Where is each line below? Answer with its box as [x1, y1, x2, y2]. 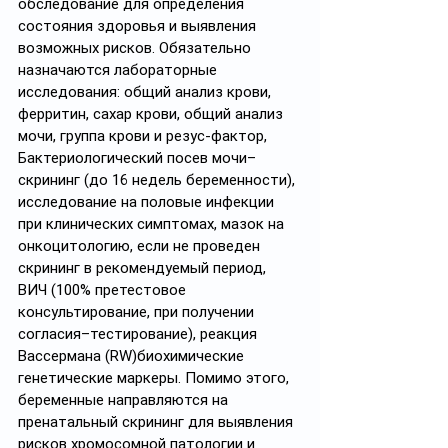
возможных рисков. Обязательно [18, 39, 255, 57]
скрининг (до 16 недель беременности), [18, 171, 299, 189]
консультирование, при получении [18, 303, 258, 321]
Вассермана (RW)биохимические [18, 347, 248, 365]
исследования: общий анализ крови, [18, 83, 275, 101]
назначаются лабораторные [18, 61, 221, 79]
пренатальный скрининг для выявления [18, 413, 297, 431]
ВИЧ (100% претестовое [18, 281, 190, 299]
